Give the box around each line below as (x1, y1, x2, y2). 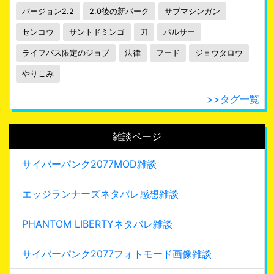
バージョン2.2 (22, 6, 74, 16)
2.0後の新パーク (89, 6, 149, 16)
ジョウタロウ (195, 48, 243, 57)
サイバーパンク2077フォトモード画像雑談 (22, 247, 212, 260)
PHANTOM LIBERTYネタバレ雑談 (22, 217, 172, 230)
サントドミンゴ (69, 27, 125, 37)
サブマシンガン (165, 6, 220, 16)
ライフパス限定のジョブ (22, 48, 109, 57)
